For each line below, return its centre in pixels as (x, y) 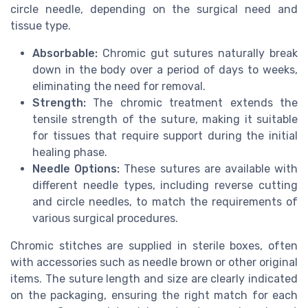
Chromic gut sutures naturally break (198, 54)
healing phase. (70, 153)
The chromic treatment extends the (192, 103)
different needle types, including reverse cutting (165, 186)
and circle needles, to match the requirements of (165, 202)
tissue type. (41, 26)
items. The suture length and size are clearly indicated (154, 279)
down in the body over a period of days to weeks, (165, 70)
